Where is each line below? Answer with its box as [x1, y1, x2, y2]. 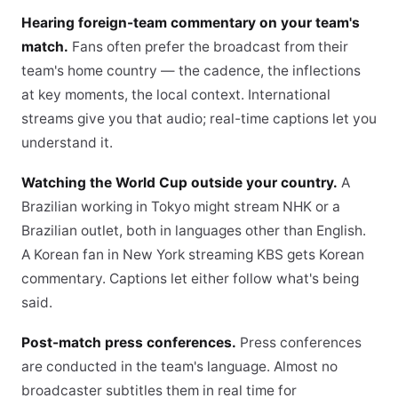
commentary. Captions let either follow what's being [21, 270, 359, 287]
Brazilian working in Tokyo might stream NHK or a [21, 198, 340, 215]
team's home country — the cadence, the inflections [21, 62, 361, 79]
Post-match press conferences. [21, 334, 236, 351]
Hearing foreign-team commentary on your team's [21, 14, 360, 31]
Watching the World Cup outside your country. [21, 174, 338, 191]
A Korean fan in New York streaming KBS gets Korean [21, 246, 364, 263]
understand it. [21, 134, 113, 151]
